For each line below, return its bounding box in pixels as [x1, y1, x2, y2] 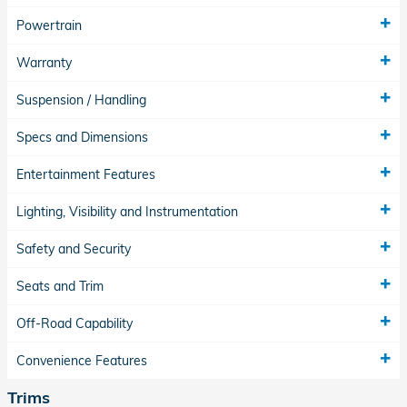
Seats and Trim [16, 277, 104, 294]
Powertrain [16, 16, 82, 34]
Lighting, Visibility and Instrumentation [16, 203, 238, 220]
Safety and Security [16, 240, 131, 257]
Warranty [16, 54, 72, 71]
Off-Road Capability [16, 314, 133, 332]
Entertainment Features [16, 165, 155, 183]
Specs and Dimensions [16, 128, 148, 145]
